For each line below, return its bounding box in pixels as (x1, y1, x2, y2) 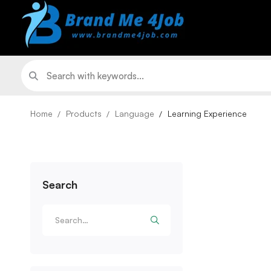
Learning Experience (168, 108, 247, 119)
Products (66, 108, 102, 119)
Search (42, 178, 77, 191)
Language (115, 108, 154, 119)
